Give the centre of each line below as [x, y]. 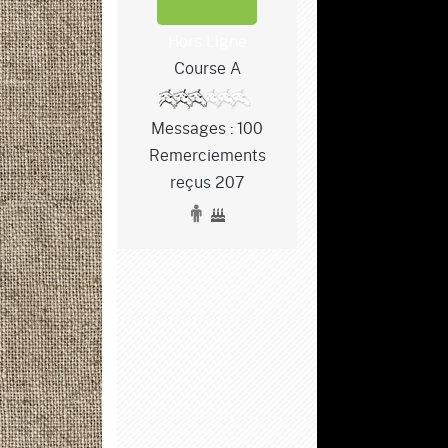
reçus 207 [207, 181]
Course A [207, 67]
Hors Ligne [207, 40]
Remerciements [207, 154]
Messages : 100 [207, 127]
